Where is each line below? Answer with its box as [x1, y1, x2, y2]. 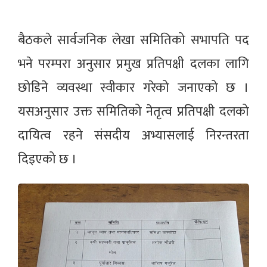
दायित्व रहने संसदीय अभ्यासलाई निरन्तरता [18, 124, 249, 147]
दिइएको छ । [18, 148, 77, 170]
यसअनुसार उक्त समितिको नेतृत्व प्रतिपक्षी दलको [18, 100, 249, 123]
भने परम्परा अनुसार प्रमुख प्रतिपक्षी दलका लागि [18, 52, 249, 75]
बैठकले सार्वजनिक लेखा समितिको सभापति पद [18, 29, 249, 51]
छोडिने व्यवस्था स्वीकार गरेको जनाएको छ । [18, 76, 249, 99]
